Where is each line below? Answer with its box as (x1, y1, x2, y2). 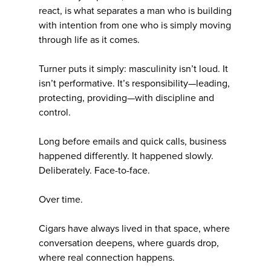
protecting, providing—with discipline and (39, 91, 214, 104)
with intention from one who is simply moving (39, 19, 231, 31)
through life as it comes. (39, 33, 140, 46)
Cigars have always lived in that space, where (39, 222, 230, 235)
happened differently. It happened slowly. (39, 149, 214, 162)
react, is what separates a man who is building (39, 4, 232, 17)
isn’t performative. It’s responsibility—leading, (39, 77, 230, 90)
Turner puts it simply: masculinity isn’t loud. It (39, 62, 228, 75)
